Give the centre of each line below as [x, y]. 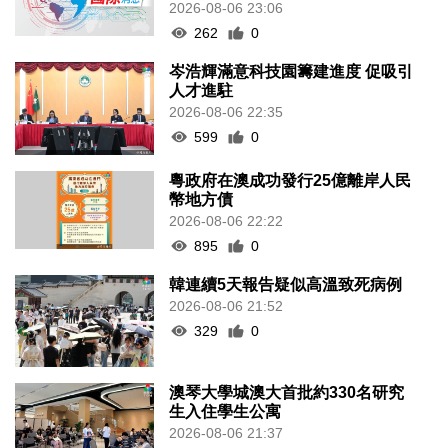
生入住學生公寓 [225, 412]
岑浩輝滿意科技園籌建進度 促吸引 [291, 71]
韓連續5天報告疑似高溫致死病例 [286, 284]
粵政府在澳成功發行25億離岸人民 [290, 180]
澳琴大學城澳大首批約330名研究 [287, 393]
